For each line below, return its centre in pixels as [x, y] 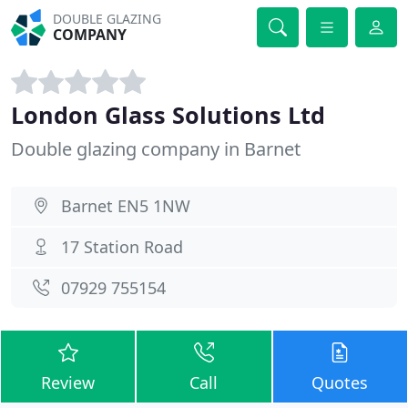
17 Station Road [122, 247]
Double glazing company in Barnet [156, 149]
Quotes [340, 382]
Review [68, 382]
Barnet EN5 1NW [126, 206]
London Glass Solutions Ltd [168, 115]
